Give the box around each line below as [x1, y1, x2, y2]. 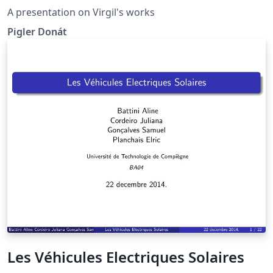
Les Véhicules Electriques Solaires [7, 246, 244, 267]
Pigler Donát [7, 24, 67, 38]
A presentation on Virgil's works [7, 5, 155, 19]
